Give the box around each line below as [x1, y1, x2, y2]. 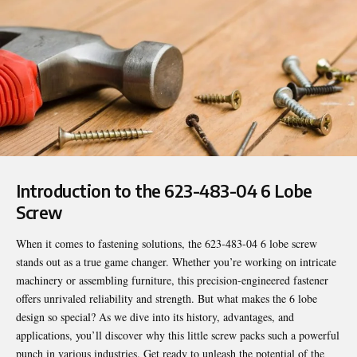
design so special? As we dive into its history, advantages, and [16, 309, 294, 325]
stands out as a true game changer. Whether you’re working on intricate [16, 254, 336, 270]
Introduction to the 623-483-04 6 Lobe [16, 179, 312, 202]
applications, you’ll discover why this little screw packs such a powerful [16, 328, 339, 343]
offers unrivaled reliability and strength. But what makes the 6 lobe [16, 291, 317, 307]
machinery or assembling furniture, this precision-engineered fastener [16, 273, 328, 288]
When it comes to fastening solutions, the [16, 236, 205, 252]
